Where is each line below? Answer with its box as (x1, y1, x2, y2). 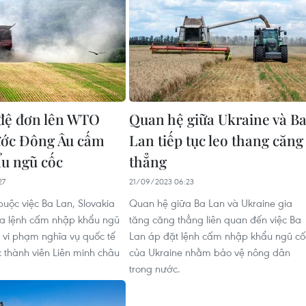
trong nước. (129, 261, 180, 275)
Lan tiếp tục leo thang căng (129, 130, 303, 150)
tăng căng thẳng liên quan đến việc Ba (129, 212, 301, 226)
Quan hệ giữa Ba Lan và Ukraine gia (129, 195, 292, 210)
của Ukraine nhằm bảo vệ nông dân (129, 245, 290, 259)
